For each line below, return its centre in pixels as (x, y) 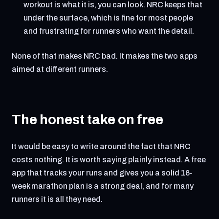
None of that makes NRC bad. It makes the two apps (105, 56)
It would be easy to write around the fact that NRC (101, 146)
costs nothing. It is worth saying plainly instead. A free (109, 160)
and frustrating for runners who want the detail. (109, 31)
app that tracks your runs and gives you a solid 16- (102, 173)
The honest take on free (88, 120)
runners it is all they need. (57, 199)
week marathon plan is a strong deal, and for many (103, 186)
